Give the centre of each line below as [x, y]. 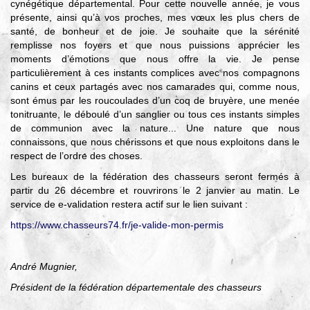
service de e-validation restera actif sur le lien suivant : [129, 204]
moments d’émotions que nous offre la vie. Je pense [155, 59]
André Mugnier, [44, 267]
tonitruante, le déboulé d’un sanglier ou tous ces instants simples [155, 115]
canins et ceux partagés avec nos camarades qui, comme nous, [155, 87]
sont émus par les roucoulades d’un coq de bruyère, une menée [155, 101]
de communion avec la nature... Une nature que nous [155, 128]
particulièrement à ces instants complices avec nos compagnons [155, 73]
